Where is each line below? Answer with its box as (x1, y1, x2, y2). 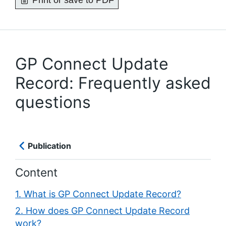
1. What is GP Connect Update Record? (15, 189, 181, 200)
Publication (28, 141, 71, 151)
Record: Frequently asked (15, 73, 211, 93)
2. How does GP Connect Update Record (15, 205, 190, 216)
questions (15, 92, 91, 112)
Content (15, 165, 58, 180)
